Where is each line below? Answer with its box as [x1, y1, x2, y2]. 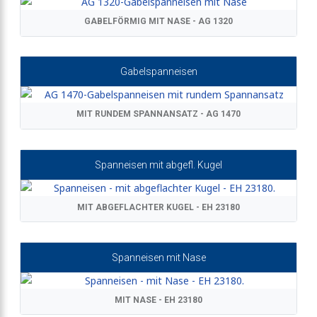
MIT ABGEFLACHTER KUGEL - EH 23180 [77, 202, 240, 212]
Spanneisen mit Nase [111, 251, 206, 263]
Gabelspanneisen [120, 66, 197, 78]
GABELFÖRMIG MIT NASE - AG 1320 [84, 16, 233, 27]
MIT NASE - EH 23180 [115, 294, 202, 305]
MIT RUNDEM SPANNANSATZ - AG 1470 [76, 109, 241, 120]
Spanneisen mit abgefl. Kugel [95, 158, 222, 171]
